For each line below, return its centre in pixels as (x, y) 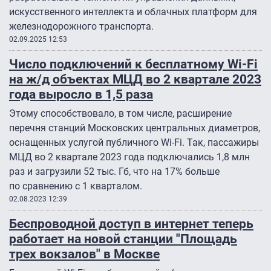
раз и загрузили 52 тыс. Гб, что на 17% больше (114, 172)
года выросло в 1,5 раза (81, 94)
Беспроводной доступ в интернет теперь (131, 224)
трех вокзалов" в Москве (84, 254)
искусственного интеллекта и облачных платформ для (133, 12)
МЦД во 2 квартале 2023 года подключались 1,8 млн (129, 157)
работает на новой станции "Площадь (123, 239)
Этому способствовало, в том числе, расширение (120, 114)
